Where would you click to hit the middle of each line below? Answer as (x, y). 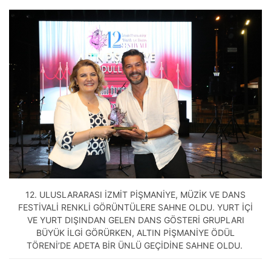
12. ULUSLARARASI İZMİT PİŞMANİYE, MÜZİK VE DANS (135, 195)
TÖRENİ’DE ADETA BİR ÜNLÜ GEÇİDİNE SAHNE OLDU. (135, 246)
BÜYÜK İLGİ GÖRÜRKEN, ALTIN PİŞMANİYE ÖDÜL (135, 233)
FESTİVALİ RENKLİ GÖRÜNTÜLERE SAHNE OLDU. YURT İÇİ (135, 207)
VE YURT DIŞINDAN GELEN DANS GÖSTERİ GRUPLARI (135, 220)
